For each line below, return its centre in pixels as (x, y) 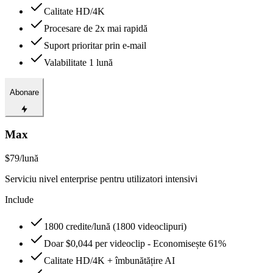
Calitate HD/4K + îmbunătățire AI (109, 261)
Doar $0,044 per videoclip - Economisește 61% (135, 244)
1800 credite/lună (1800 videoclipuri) (115, 227)
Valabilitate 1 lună (78, 62)
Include (19, 200)
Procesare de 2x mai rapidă (96, 28)
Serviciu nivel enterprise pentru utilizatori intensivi (101, 179)
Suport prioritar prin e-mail (95, 45)
